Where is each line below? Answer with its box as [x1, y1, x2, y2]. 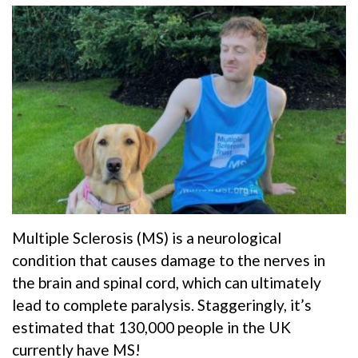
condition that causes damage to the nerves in [12, 250, 325, 269]
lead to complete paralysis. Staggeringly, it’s [12, 295, 312, 314]
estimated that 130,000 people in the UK [12, 317, 291, 336]
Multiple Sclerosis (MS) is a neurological [12, 228, 281, 247]
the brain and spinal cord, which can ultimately [12, 272, 321, 292]
